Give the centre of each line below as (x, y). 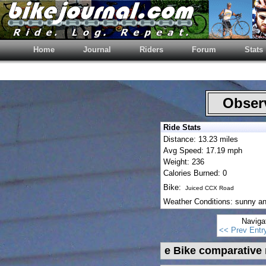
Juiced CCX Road (209, 188)
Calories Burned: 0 (195, 173)
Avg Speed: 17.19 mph (203, 151)
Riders (151, 50)
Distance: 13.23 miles (201, 139)
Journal (97, 50)
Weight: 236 (184, 162)
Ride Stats (182, 127)
